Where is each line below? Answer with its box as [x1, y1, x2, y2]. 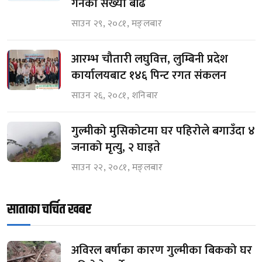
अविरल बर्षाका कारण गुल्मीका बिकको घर [71, 240, 252, 261]
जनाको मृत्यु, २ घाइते [71, 137, 160, 158]
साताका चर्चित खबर [7, 199, 91, 220]
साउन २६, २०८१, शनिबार [71, 88, 158, 104]
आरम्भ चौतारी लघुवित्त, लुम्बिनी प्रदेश [71, 49, 228, 70]
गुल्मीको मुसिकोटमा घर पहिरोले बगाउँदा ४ [71, 121, 255, 142]
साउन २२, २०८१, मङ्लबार [71, 160, 163, 176]
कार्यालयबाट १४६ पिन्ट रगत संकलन [71, 65, 226, 86]
